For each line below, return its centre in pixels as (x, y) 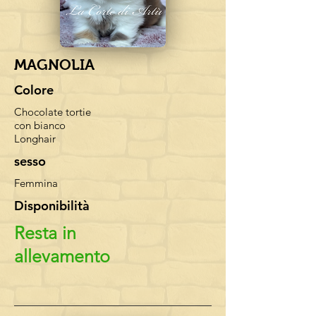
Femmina (36, 183)
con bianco (40, 125)
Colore (34, 90)
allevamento (62, 256)
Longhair (35, 139)
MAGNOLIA (54, 65)
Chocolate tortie (53, 112)
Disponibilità (52, 206)
